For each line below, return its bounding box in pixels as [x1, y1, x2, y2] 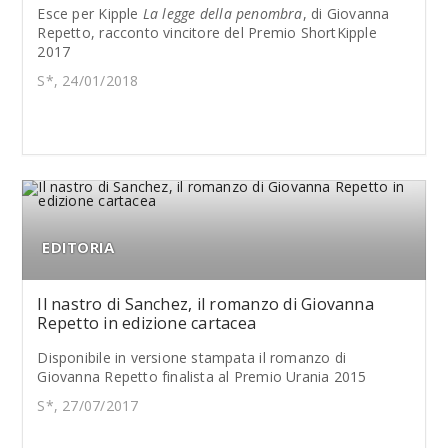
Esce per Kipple [37, 3, 143, 23]
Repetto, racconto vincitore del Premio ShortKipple [37, 22, 377, 42]
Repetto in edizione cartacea [37, 311, 257, 334]
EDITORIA [42, 236, 115, 257]
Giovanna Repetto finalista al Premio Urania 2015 [37, 366, 367, 386]
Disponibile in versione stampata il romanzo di [37, 347, 347, 367]
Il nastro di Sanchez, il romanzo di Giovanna [37, 292, 374, 315]
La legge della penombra [142, 3, 303, 23]
